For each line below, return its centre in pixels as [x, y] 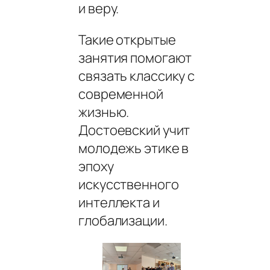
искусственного [129, 184]
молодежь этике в [134, 148]
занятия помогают [135, 58]
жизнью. [104, 112]
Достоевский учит [134, 130]
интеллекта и [119, 202]
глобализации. [123, 220]
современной [121, 94]
